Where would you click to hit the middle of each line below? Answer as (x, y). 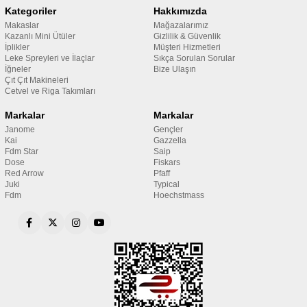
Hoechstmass (179, 195)
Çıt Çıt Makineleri (36, 80)
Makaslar (22, 25)
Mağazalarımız (181, 25)
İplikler (17, 47)
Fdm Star (21, 151)
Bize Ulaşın (175, 69)
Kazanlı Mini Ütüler (40, 36)
